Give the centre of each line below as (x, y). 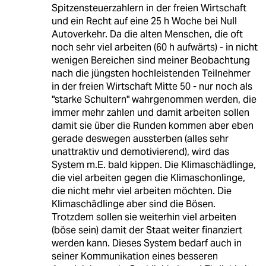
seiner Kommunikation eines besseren (134, 256)
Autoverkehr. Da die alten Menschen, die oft (147, 34)
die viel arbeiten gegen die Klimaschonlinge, (148, 178)
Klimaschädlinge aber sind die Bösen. (133, 204)
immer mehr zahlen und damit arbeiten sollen (150, 113)
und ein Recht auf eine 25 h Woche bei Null (144, 21)
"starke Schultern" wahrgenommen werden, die (154, 100)
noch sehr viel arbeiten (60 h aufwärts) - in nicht (154, 47)
